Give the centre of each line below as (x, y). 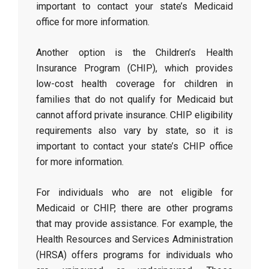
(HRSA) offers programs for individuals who (134, 255)
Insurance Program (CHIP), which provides (134, 68)
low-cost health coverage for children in (134, 84)
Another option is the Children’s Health (134, 53)
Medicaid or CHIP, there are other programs (134, 208)
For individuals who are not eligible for (134, 192)
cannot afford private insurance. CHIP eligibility (134, 115)
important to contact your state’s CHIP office (134, 146)
